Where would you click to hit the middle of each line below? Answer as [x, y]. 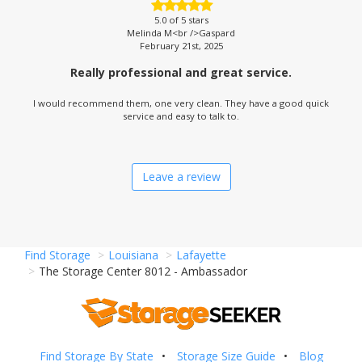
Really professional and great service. [181, 72]
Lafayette [201, 255]
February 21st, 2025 [181, 46]
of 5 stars [187, 20]
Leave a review [181, 177]
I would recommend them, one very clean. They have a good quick [181, 103]
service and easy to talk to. [181, 116]
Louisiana [133, 255]
